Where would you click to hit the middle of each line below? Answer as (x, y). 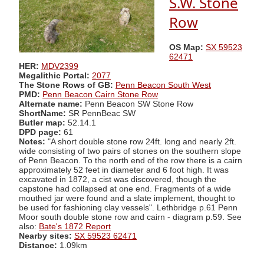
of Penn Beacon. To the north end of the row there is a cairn (131, 160)
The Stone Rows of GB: (66, 85)
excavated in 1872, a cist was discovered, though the (118, 179)
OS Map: (186, 47)
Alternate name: (52, 104)
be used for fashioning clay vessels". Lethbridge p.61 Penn (128, 207)
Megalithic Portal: (54, 75)
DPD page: (40, 132)
